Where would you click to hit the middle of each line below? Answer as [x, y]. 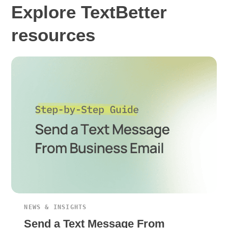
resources [53, 35]
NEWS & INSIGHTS [55, 207]
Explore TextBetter [89, 12]
